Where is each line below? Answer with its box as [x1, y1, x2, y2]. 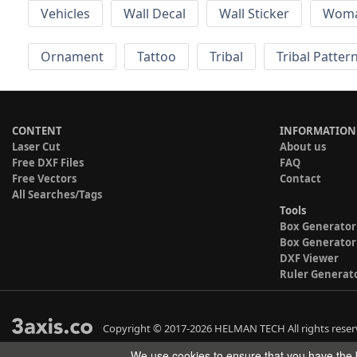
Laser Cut [12, 139, 61, 155]
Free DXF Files [12, 155, 84, 171]
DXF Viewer [280, 251, 339, 266]
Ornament [41, 48, 104, 66]
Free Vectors [12, 171, 76, 186]
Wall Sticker [219, 5, 289, 23]
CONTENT [12, 124, 62, 139]
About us [280, 139, 326, 155]
